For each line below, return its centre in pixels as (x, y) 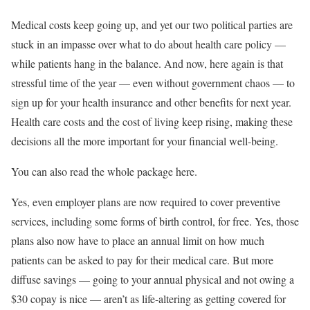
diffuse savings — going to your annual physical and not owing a (153, 279)
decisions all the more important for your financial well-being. (145, 140)
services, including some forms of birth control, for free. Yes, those (155, 221)
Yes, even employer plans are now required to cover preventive (146, 201)
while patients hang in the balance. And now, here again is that (147, 63)
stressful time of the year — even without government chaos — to (153, 82)
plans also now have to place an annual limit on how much (138, 240)
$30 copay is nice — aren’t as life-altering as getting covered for (148, 298)
